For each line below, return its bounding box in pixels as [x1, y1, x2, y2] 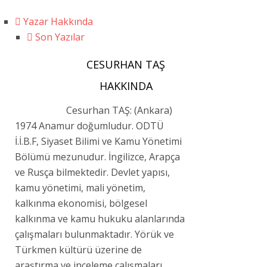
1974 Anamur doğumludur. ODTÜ [15, 119, 164, 132]
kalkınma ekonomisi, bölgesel [15, 196, 147, 210]
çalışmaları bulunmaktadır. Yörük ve [15, 227, 174, 241]
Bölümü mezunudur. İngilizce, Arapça [15, 150, 180, 163]
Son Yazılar [33, 30, 85, 44]
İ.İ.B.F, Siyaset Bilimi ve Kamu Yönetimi [15, 134, 182, 148]
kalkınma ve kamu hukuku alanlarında [15, 212, 185, 225]
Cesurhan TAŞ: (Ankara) [66, 103, 172, 117]
